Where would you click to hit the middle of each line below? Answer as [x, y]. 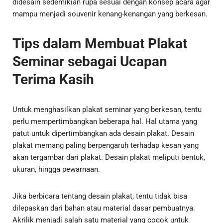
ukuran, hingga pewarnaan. [56, 169]
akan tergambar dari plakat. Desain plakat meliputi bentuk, [109, 158]
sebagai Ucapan [117, 62]
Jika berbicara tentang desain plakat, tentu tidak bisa [100, 196]
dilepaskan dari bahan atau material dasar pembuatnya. [104, 208]
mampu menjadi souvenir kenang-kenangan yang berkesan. [110, 14]
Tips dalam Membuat [80, 44]
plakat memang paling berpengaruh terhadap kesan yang [106, 146]
